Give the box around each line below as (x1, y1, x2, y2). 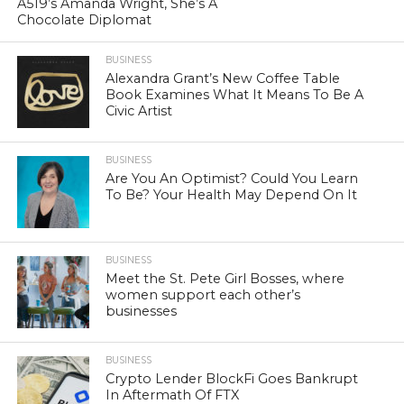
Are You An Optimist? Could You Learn (106, 170, 359, 187)
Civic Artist (106, 102, 173, 119)
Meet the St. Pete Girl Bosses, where (106, 270, 345, 287)
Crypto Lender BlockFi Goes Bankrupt (106, 370, 359, 387)
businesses (106, 302, 178, 319)
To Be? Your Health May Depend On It (106, 186, 358, 203)
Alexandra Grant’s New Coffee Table (106, 69, 341, 87)
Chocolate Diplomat (16, 11, 151, 28)
